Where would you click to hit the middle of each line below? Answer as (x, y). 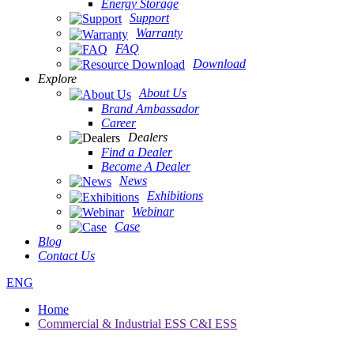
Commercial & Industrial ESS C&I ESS (137, 324)
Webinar (153, 211)
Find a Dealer (137, 152)
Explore (57, 79)
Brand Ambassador (150, 108)
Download (219, 63)
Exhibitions (175, 196)
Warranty (159, 33)
